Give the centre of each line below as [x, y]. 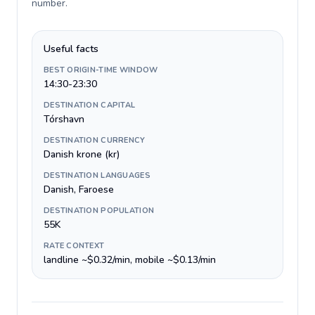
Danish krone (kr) [82, 154]
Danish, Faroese [79, 189]
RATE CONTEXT [74, 246]
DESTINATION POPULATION [99, 211]
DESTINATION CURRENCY [95, 140]
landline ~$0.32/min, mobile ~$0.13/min [130, 260]
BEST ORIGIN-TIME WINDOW [101, 70]
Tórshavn [64, 119]
